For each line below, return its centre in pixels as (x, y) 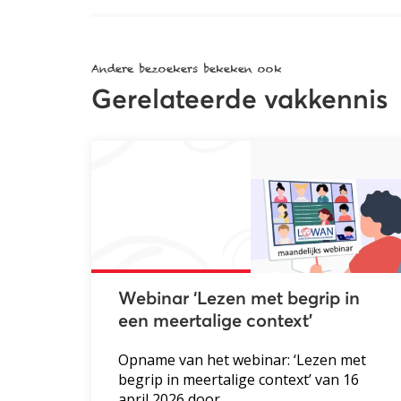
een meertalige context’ (215, 321)
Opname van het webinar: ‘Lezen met (242, 359)
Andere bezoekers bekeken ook (187, 68)
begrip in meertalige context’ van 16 (239, 379)
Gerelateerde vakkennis (239, 100)
